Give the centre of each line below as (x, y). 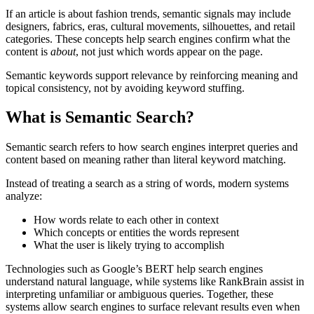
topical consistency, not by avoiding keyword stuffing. (125, 88)
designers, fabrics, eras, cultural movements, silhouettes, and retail (150, 26)
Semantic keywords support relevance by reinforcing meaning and (152, 75)
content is (28, 51)
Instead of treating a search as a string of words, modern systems (147, 184)
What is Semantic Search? (100, 117)
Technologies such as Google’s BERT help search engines (134, 269)
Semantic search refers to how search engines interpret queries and (152, 147)
